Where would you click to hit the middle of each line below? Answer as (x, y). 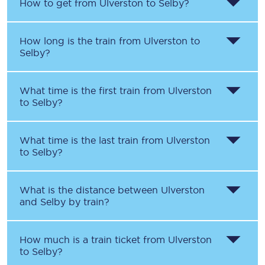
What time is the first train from (94, 91)
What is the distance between (90, 190)
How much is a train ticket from (94, 240)
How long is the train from (82, 41)
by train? (88, 202)
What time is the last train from (93, 140)
